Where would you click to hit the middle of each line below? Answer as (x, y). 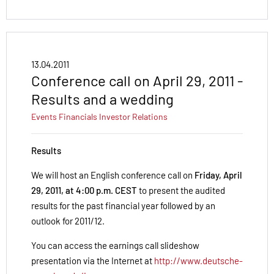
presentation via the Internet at (93, 261)
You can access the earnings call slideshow (115, 246)
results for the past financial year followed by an (123, 206)
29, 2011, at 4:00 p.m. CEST (84, 191)
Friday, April (218, 175)
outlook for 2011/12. (68, 221)
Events (44, 117)
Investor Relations (133, 117)
